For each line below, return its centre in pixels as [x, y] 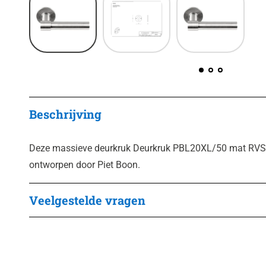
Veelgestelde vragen [87, 200]
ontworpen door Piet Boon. [85, 165]
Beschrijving [65, 114]
